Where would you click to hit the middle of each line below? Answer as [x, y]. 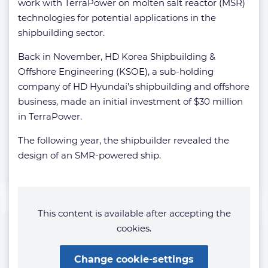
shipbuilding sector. [61, 32]
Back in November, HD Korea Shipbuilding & [117, 56]
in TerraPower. [50, 116]
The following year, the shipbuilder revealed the [124, 140]
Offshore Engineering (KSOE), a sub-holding [116, 71]
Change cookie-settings [134, 259]
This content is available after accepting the [134, 213]
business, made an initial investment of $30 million [130, 101]
